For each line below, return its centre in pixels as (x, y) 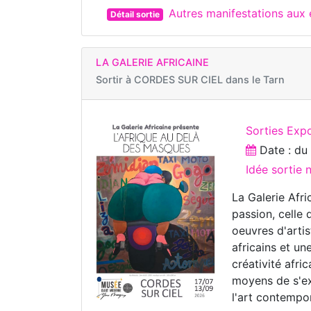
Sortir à (115, 80)
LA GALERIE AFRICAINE (152, 62)
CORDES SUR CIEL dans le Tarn (209, 80)
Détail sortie (135, 15)
